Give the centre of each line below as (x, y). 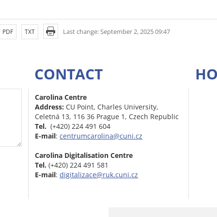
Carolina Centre (61, 97)
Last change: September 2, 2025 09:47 (116, 31)
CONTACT (69, 74)
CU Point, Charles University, (112, 107)
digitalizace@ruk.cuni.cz (99, 175)
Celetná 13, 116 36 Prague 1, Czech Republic (107, 117)
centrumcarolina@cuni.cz (101, 136)
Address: (50, 107)
